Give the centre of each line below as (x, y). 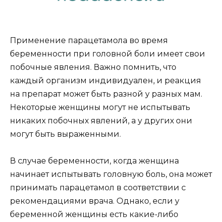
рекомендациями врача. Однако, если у (95, 201)
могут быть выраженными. (65, 134)
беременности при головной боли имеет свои (108, 54)
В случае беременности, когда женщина (94, 161)
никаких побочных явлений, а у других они (101, 121)
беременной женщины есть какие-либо (94, 215)
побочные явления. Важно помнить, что (93, 67)
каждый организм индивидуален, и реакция (106, 81)
